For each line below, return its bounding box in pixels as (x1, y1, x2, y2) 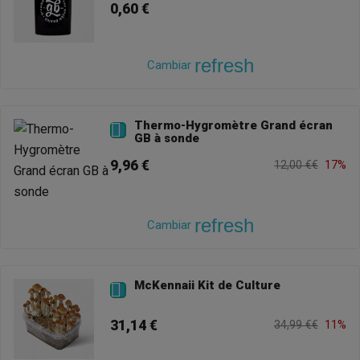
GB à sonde (134, 131, 199, 146)
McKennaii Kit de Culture (134, 278, 280, 293)
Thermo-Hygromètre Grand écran (134, 118, 333, 133)
